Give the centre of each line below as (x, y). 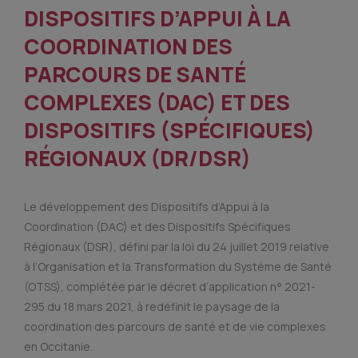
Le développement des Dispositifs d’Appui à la (147, 207)
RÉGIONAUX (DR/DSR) (137, 158)
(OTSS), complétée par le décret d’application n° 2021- (170, 286)
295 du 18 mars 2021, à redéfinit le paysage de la (152, 306)
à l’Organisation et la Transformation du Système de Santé (178, 267)
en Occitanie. (58, 346)
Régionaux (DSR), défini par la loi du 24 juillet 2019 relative (177, 247)
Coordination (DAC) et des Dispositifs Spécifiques (157, 227)
